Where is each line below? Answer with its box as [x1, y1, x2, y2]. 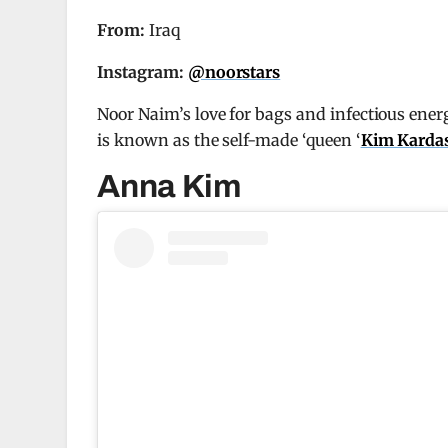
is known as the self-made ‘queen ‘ [97, 130, 361, 150]
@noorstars [187, 62, 281, 82]
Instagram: [97, 62, 184, 82]
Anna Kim [97, 169, 242, 204]
